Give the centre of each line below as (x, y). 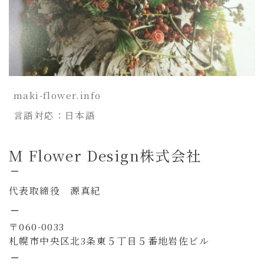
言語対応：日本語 (55, 115)
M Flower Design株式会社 (105, 156)
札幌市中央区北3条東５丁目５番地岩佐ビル (109, 241)
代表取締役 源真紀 (55, 190)
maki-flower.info (57, 95)
